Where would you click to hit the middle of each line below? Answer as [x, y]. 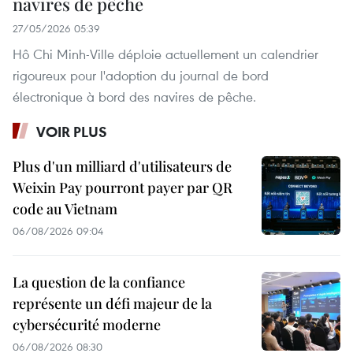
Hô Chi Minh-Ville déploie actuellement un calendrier [165, 54]
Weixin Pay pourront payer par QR [123, 188]
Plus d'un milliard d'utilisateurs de [122, 167]
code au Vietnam [65, 209]
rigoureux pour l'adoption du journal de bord [141, 76]
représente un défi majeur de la [112, 304]
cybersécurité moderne [87, 325]
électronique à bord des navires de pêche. [134, 97]
